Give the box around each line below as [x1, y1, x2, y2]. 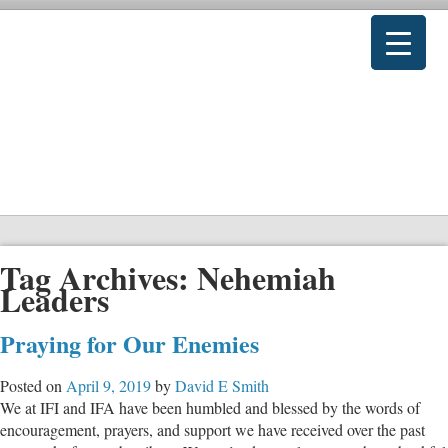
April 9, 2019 [66, 374, 151, 396]
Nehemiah [197, 254, 336, 302]
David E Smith [175, 374, 269, 396]
